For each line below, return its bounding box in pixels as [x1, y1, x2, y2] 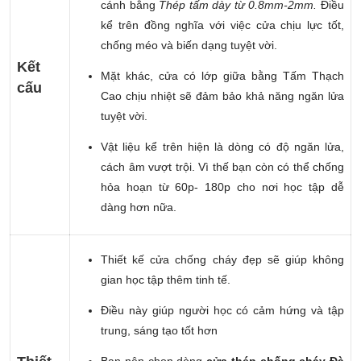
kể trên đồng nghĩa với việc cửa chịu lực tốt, [101, 19, 344, 31]
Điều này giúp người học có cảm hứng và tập [101, 304, 344, 317]
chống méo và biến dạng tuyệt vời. [101, 39, 277, 52]
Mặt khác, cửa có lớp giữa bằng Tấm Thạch [101, 69, 344, 82]
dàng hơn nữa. [101, 201, 176, 214]
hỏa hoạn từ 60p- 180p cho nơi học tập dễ [101, 180, 344, 193]
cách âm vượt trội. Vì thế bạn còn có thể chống [101, 160, 344, 173]
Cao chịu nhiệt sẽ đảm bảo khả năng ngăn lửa [101, 89, 344, 102]
